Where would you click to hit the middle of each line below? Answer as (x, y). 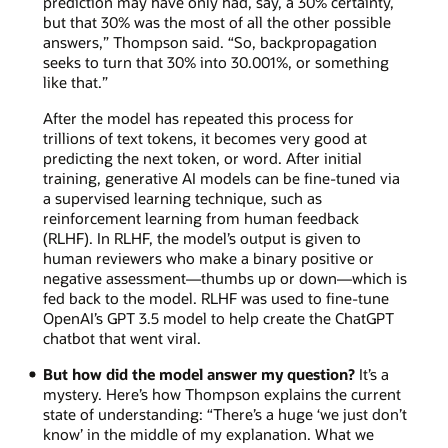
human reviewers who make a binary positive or (208, 257)
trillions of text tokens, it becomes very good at (204, 137)
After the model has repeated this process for (198, 117)
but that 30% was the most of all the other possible (216, 21)
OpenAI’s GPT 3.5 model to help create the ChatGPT (218, 317)
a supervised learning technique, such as (182, 197)
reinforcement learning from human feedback (200, 217)
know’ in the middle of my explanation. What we (208, 434)
